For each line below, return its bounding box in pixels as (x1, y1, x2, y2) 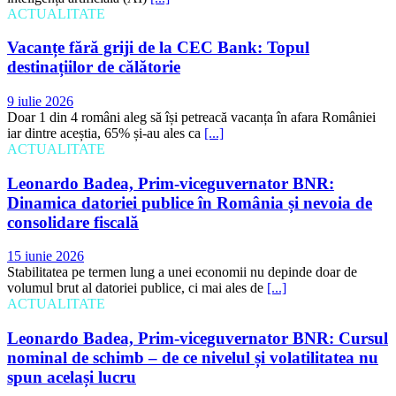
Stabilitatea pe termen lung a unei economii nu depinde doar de (7, 264, 357, 280)
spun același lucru (7, 368, 136, 387)
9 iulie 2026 (7, 93, 73, 109)
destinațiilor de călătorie (7, 57, 180, 77)
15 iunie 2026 (7, 248, 84, 264)
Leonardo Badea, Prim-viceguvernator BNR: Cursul (7, 329, 388, 348)
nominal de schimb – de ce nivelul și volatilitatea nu (7, 348, 378, 368)
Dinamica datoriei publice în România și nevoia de (7, 193, 372, 212)
